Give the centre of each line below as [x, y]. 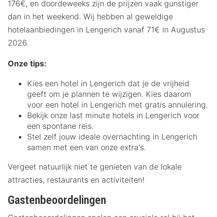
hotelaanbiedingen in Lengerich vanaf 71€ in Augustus [106, 29]
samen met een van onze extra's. [86, 147]
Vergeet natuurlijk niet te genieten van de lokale [95, 166]
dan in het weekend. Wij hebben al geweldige [90, 16]
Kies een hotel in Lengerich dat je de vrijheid [108, 83]
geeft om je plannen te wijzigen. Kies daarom [109, 94]
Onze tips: [27, 63]
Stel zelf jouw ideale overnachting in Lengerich [112, 136]
